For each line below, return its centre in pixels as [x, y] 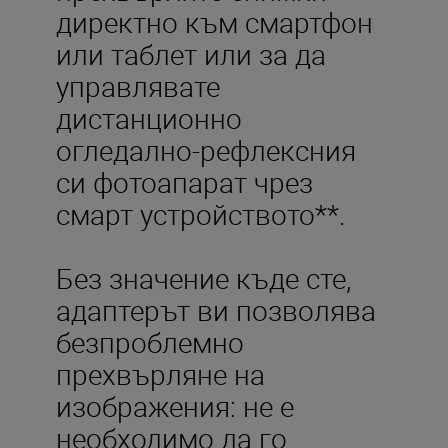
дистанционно [149, 117]
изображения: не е [175, 405]
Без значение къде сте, [203, 277]
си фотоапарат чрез [184, 181]
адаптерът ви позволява [216, 309]
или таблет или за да [191, 53]
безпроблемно [150, 341]
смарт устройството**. [201, 213]
